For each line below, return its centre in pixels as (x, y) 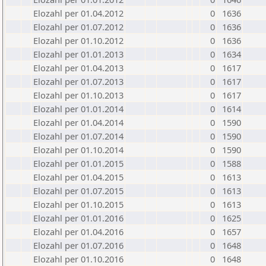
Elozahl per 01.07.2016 (78, 245)
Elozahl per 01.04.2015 (78, 177)
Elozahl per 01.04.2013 (78, 68)
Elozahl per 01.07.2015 (78, 191)
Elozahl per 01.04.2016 (78, 232)
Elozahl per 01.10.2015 (78, 204)
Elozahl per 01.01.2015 (78, 163)
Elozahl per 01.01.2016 (78, 218)
